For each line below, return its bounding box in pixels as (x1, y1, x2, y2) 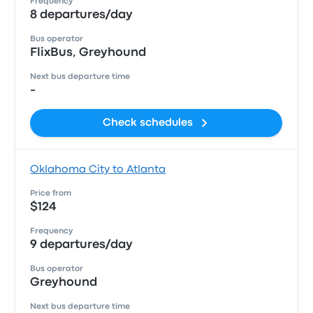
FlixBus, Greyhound (30, 48, 147, 58)
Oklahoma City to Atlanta (30, 165, 166, 175)
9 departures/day (30, 240, 133, 250)
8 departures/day (30, 10, 133, 20)
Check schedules (103, 118, 194, 128)
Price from (30, 190, 72, 197)
